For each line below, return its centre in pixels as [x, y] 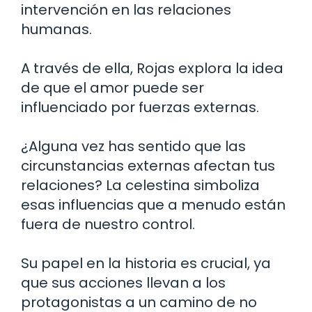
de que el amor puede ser [112, 87]
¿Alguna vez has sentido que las [133, 146]
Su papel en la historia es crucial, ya [146, 263]
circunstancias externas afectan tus [148, 165]
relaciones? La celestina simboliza [140, 185]
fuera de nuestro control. [108, 224]
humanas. [56, 29]
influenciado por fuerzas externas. [140, 107]
